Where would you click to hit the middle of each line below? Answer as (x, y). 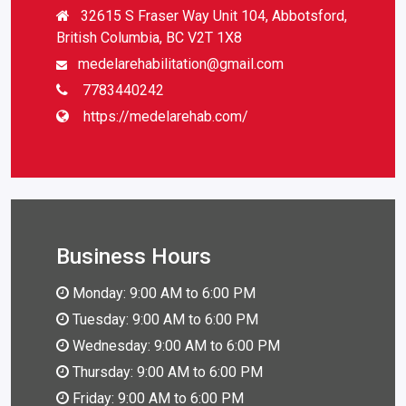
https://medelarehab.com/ (164, 116)
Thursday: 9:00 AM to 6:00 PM (166, 372)
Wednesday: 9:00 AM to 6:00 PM (174, 345)
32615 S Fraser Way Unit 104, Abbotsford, (214, 15)
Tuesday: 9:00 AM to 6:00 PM (164, 319)
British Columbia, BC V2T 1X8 (149, 37)
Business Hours (134, 256)
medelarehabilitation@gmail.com (181, 63)
